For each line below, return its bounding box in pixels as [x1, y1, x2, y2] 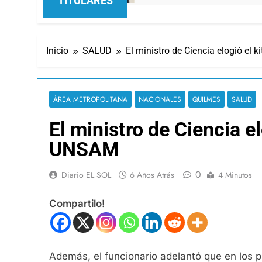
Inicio [46, 44, 68, 56]
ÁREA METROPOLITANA [53, 94, 127, 104]
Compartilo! [49, 198, 105, 210]
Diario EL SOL [61, 168, 111, 181]
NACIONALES [139, 94, 181, 104]
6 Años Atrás [130, 168, 174, 181]
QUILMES [192, 94, 220, 104]
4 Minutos [218, 168, 252, 181]
